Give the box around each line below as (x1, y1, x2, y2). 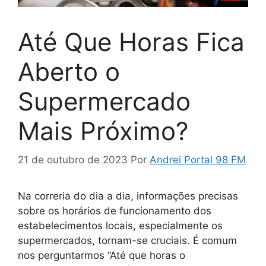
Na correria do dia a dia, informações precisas (18, 190, 238, 202)
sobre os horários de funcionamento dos (18, 205, 211, 217)
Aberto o (18, 56, 120, 87)
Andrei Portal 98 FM (150, 154, 246, 166)
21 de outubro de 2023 (18, 154, 128, 166)
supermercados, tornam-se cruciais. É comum (18, 235, 237, 247)
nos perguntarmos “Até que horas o (18, 249, 185, 262)
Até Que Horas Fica (18, 26, 245, 57)
